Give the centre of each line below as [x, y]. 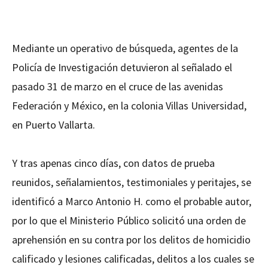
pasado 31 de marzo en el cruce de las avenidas [118, 87]
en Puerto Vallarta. [54, 125]
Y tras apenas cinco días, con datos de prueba [113, 163]
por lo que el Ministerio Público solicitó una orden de [129, 221]
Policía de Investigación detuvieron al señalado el [122, 68]
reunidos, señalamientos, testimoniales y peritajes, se [132, 182]
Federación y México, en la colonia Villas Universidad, [129, 106]
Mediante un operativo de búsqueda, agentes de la [125, 48]
